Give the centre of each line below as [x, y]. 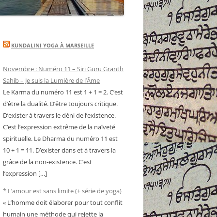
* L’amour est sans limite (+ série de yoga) [62, 191]
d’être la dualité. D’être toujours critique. [60, 103]
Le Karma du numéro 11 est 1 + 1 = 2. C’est [63, 92]
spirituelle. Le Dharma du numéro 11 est [60, 138]
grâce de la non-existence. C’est [47, 162]
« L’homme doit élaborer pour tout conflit [63, 202]
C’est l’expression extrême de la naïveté [59, 127]
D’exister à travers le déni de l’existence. [59, 115]
